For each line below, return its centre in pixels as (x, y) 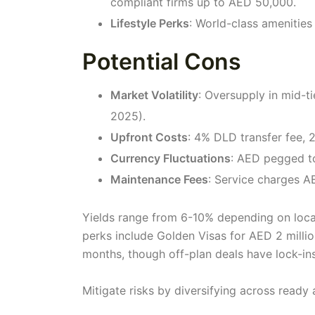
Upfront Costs (149, 137)
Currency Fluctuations (171, 158)
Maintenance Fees (159, 179)
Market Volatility (154, 95)
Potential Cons (162, 61)
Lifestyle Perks (150, 23)
